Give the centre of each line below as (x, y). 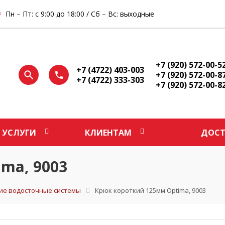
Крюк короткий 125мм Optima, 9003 (150, 190)
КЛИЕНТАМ (108, 133)
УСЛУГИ (19, 133)
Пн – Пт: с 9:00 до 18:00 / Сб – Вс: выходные (80, 14)
